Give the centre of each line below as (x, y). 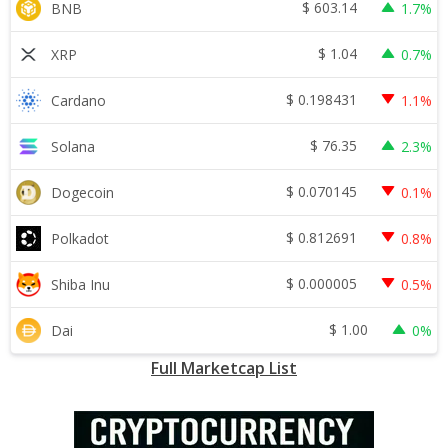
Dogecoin (82, 192)
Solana (73, 146)
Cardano (78, 100)
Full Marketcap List (224, 367)
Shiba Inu (80, 284)
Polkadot (80, 238)
